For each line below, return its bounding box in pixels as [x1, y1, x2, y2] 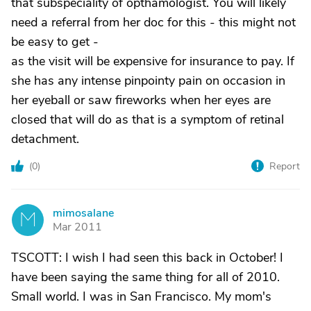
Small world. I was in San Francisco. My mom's [11, 288, 271, 305]
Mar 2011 [53, 219, 102, 235]
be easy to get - [11, 33, 99, 50]
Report [269, 160, 300, 173]
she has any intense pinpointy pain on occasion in [11, 72, 285, 89]
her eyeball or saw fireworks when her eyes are [11, 92, 271, 108]
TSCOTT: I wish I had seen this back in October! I [11, 249, 283, 266]
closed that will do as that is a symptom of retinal [11, 111, 284, 128]
